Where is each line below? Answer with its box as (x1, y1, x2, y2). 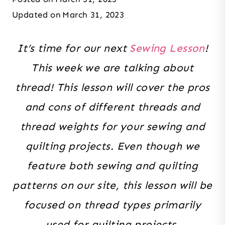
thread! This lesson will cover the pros (15, 80, 210, 94)
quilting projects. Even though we (25, 139, 200, 153)
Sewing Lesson (130, 41, 205, 55)
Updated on (12, 9, 61, 20)
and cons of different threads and (25, 100, 200, 114)
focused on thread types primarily (24, 198, 201, 211)
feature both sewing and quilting (27, 159, 198, 172)
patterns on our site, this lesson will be (13, 178, 212, 192)
